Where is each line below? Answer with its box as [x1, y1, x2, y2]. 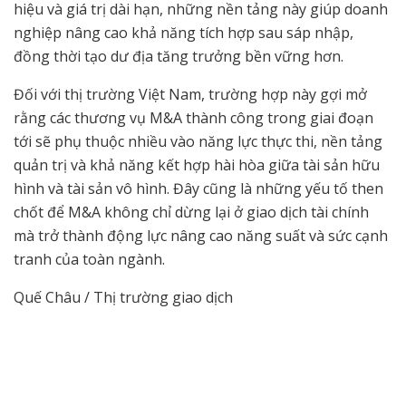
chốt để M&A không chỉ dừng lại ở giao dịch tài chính [14, 202, 369, 223]
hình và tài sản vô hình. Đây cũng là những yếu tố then [14, 179, 383, 199]
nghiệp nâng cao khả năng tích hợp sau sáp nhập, [14, 23, 353, 43]
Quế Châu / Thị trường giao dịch [14, 287, 233, 308]
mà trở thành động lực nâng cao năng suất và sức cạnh [14, 226, 388, 246]
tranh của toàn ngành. [14, 249, 165, 270]
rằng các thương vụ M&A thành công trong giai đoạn [14, 108, 373, 129]
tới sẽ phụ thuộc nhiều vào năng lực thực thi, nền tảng [14, 131, 382, 152]
